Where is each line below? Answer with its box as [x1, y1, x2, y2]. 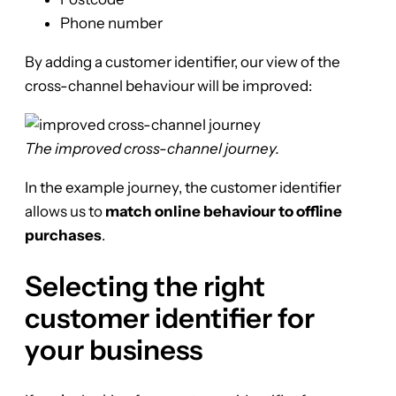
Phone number [60, 13, 163, 32]
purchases [25, 225, 102, 244]
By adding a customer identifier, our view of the [25, 52, 340, 71]
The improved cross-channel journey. [25, 139, 279, 157]
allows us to [25, 202, 105, 220]
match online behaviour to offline [105, 202, 342, 220]
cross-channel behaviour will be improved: [25, 76, 312, 95]
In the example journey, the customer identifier [25, 178, 341, 196]
